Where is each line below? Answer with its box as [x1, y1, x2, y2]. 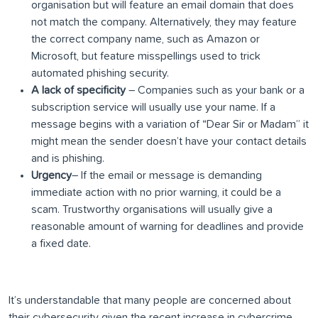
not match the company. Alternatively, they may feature [31, 16, 297, 28]
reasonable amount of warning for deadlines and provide [31, 221, 304, 233]
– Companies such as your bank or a [126, 84, 305, 97]
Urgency [31, 170, 72, 182]
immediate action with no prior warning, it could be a [31, 187, 281, 199]
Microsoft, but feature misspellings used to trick [31, 50, 261, 62]
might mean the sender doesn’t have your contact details [31, 136, 307, 148]
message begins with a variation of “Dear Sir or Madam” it [31, 119, 309, 131]
